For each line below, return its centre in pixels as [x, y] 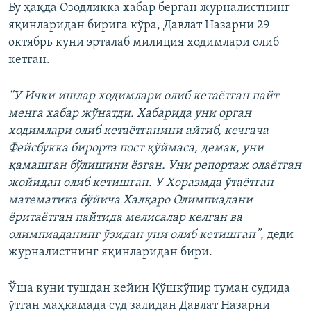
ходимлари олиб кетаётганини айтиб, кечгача [138, 131]
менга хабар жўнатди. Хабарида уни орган [130, 114]
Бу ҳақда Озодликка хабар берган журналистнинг [149, 8]
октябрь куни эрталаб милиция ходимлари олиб [144, 43]
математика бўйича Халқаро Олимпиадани [131, 200]
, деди [277, 235]
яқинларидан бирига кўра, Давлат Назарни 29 [139, 25]
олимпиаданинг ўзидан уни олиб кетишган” [134, 235]
